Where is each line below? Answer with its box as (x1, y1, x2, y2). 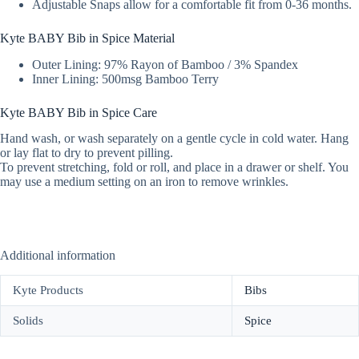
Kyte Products (13, 284, 83, 297)
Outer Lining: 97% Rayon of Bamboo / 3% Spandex (32, 57, 298, 71)
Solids (13, 314, 43, 328)
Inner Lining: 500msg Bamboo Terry (32, 71, 219, 86)
